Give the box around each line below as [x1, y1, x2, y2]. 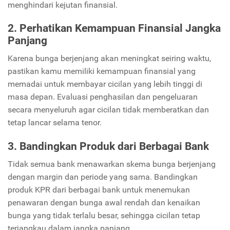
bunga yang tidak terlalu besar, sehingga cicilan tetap [8, 210, 200, 221]
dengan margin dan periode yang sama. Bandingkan [8, 172, 198, 182]
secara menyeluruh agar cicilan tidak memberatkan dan [8, 105, 209, 115]
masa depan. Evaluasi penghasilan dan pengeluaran [8, 92, 198, 102]
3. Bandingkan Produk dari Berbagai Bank [8, 140, 209, 153]
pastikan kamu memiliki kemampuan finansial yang [8, 66, 196, 76]
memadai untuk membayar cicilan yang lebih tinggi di [8, 79, 202, 89]
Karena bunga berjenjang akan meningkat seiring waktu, [8, 53, 211, 64]
